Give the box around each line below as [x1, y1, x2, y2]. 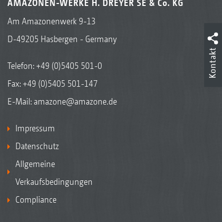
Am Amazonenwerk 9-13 [7, 15, 96, 26]
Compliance [15, 194, 56, 205]
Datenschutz [15, 140, 59, 151]
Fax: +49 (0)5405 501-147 [7, 78, 98, 89]
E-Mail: [7, 96, 34, 107]
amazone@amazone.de [34, 96, 117, 107]
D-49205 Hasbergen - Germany [7, 33, 117, 44]
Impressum [15, 122, 55, 133]
